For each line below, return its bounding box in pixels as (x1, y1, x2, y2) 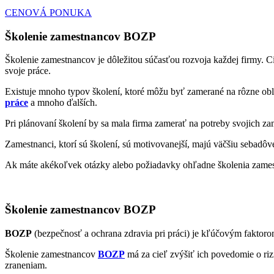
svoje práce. (5, 65, 51, 76)
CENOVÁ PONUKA (5, 7, 92, 18)
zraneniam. (5, 259, 47, 270)
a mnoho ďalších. (28, 97, 97, 108)
